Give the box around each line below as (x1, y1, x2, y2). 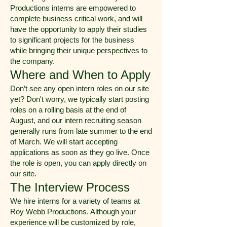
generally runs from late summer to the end (10, 127, 152, 135)
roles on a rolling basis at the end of (10, 105, 126, 114)
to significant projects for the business (10, 35, 134, 44)
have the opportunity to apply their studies (10, 25, 147, 33)
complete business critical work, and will (10, 14, 142, 23)
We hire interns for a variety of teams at (10, 197, 140, 205)
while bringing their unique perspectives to (10, 46, 147, 55)
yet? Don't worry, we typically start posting (10, 95, 149, 103)
